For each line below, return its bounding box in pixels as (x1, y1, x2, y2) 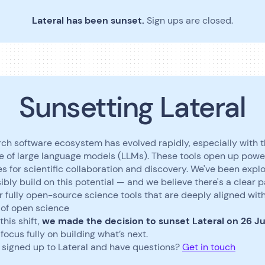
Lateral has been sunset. (32, 14, 147, 27)
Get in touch (182, 241, 235, 254)
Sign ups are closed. (147, 14, 233, 27)
